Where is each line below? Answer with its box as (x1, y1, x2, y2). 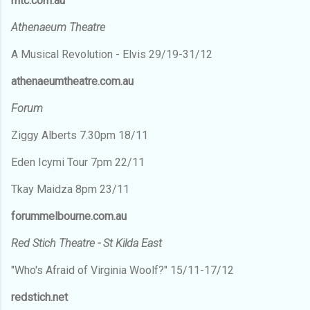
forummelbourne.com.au (11, 209, 127, 223)
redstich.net (11, 290, 68, 304)
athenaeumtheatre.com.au (11, 74, 134, 88)
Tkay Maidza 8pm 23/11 (11, 182, 129, 196)
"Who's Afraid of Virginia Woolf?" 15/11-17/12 (11, 263, 234, 277)
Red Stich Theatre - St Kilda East (11, 236, 162, 250)
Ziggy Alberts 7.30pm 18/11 (11, 128, 148, 142)
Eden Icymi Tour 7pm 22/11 (11, 155, 145, 169)
